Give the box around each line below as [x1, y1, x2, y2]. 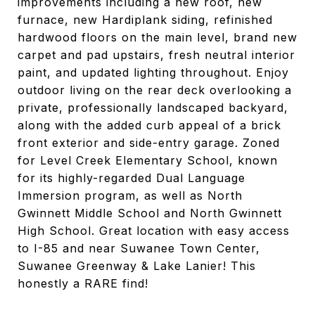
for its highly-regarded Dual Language [18, 171, 245, 185]
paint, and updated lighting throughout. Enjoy [18, 65, 289, 79]
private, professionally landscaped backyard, [18, 101, 288, 115]
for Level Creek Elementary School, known [18, 153, 278, 167]
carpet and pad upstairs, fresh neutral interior [18, 48, 295, 62]
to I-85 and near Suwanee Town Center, [18, 241, 260, 255]
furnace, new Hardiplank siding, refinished [18, 13, 273, 27]
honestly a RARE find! [18, 276, 148, 290]
